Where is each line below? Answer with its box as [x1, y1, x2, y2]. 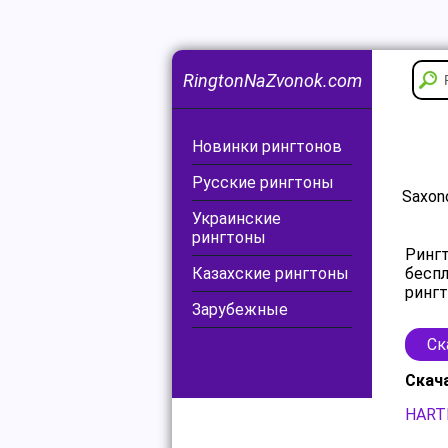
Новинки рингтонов [192, 137, 342, 156]
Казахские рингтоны [192, 264, 349, 283]
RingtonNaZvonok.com [182, 70, 362, 91]
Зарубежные [192, 300, 288, 319]
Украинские [192, 209, 281, 228]
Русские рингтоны [192, 173, 334, 192]
